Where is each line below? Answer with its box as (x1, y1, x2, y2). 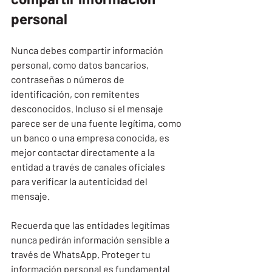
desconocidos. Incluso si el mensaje (11, 102, 165, 114)
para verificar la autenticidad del (11, 175, 149, 187)
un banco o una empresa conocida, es (11, 131, 171, 143)
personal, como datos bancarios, (11, 58, 151, 70)
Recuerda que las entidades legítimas (11, 219, 172, 231)
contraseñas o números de (11, 73, 126, 85)
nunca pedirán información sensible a (11, 233, 171, 245)
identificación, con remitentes (11, 87, 141, 100)
